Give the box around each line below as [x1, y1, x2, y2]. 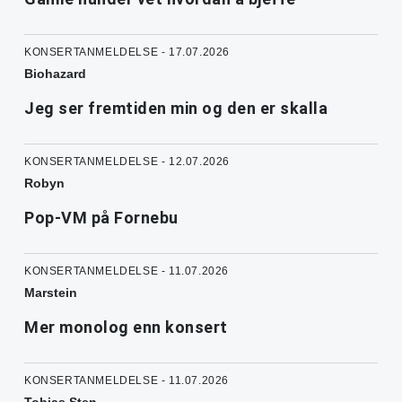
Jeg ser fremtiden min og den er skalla [24, 98, 328, 118]
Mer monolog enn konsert [24, 317, 228, 336]
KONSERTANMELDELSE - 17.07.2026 [24, 45, 230, 58]
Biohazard [24, 66, 86, 81]
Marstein [24, 284, 77, 300]
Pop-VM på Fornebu [24, 207, 179, 227]
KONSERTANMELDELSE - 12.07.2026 [24, 154, 230, 168]
